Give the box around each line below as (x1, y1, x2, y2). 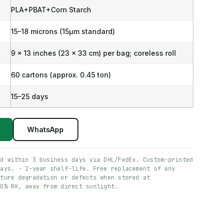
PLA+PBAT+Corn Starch (10, 5, 91, 14)
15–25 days (10, 92, 48, 101)
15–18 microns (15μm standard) (10, 27, 115, 36)
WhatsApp (27, 125, 64, 134)
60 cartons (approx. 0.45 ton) (10, 71, 111, 79)
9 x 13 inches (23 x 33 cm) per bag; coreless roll (10, 49, 176, 57)
